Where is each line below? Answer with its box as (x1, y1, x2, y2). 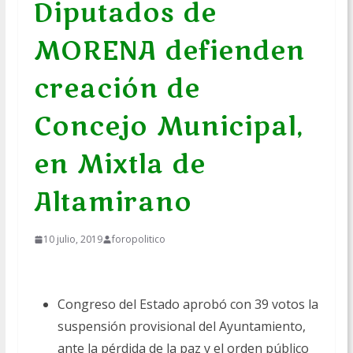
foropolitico (111, 232, 165, 247)
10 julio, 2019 (43, 232, 102, 247)
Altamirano (33, 185, 192, 220)
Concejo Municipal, (33, 110, 304, 144)
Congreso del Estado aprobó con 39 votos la (57, 295, 318, 314)
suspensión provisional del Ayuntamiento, (57, 318, 306, 336)
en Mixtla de (33, 147, 206, 182)
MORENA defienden (33, 34, 305, 69)
